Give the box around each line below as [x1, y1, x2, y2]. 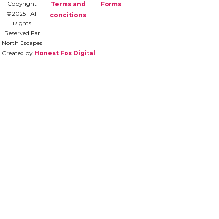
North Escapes [2, 39, 42, 47]
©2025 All [6, 10, 38, 18]
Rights [13, 20, 31, 27]
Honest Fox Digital [34, 49, 95, 57]
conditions [50, 11, 86, 19]
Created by [2, 49, 34, 57]
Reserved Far [4, 29, 40, 37]
